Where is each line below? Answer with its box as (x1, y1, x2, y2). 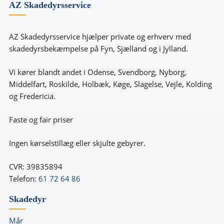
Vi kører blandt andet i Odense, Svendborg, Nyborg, (8, 66, 186, 77)
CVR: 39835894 (8, 161, 62, 171)
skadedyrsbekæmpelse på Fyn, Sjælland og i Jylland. (8, 43, 188, 53)
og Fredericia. (8, 90, 55, 101)
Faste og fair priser (8, 114, 73, 124)
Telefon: (8, 173, 38, 183)
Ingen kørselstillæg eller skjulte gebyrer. (8, 137, 145, 148)
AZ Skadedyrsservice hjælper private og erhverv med (8, 31, 191, 41)
